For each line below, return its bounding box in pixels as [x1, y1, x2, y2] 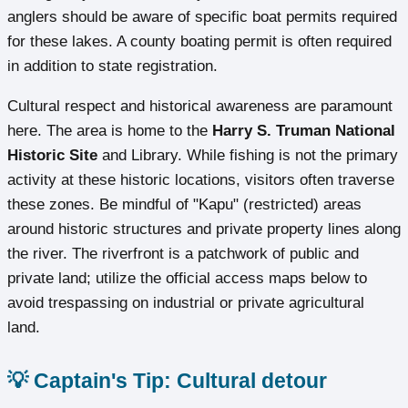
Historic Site [7, 147, 97, 165]
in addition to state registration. [7, 57, 218, 76]
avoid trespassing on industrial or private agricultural [7, 294, 364, 312]
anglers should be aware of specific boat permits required [7, 8, 397, 26]
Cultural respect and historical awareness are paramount [7, 97, 393, 116]
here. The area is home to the [7, 122, 212, 140]
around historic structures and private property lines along [7, 220, 401, 239]
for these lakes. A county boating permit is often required [7, 33, 392, 51]
